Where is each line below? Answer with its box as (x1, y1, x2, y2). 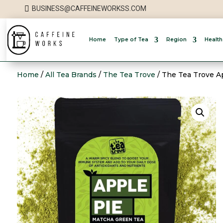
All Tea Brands (45, 70, 97, 79)
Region (166, 36, 187, 43)
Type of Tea (113, 36, 148, 43)
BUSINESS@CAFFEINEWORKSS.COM (32, 4, 147, 12)
